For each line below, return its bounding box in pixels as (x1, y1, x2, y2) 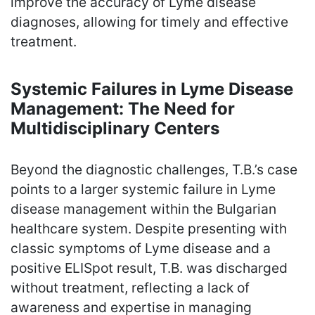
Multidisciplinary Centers (11, 117, 219, 139)
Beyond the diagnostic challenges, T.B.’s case (11, 160, 297, 178)
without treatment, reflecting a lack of (11, 278, 250, 296)
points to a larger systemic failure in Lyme (11, 180, 276, 198)
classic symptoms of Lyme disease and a (11, 239, 271, 257)
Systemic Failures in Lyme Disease (11, 78, 293, 99)
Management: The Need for (11, 98, 235, 119)
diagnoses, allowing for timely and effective (11, 13, 288, 30)
